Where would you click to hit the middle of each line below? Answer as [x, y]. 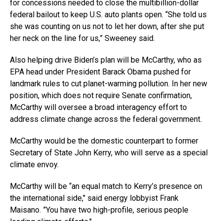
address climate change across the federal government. [106, 119]
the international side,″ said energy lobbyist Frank [94, 198]
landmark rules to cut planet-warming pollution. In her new [109, 84]
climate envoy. [34, 165]
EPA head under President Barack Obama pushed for [100, 72]
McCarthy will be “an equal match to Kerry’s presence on [106, 186]
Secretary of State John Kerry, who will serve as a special [109, 153]
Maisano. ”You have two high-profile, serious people [99, 210]
